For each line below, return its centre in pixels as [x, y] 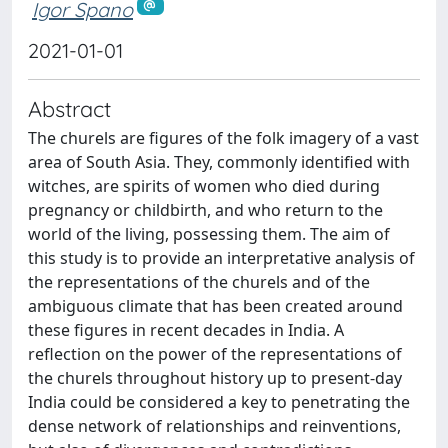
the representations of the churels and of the [199, 281]
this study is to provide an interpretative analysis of [221, 257]
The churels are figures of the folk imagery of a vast [223, 137]
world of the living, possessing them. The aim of [209, 233]
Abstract [69, 108]
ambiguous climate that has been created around [215, 305]
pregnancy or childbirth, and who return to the [205, 209]
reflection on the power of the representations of [215, 353]
